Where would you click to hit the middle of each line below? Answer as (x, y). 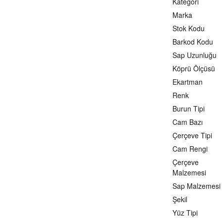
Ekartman (188, 82)
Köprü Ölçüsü (194, 68)
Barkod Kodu (193, 42)
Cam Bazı (188, 122)
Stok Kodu (189, 28)
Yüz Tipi (185, 213)
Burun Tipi (189, 109)
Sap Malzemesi (196, 186)
